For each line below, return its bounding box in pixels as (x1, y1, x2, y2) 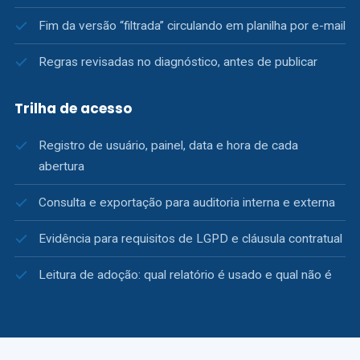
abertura (39, 159, 84, 174)
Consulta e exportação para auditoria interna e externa (39, 195, 335, 210)
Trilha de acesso (14, 99, 132, 118)
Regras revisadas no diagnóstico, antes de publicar (39, 55, 317, 69)
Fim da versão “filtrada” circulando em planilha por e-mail (39, 18, 346, 33)
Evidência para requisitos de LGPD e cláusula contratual (39, 231, 342, 246)
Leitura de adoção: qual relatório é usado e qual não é (39, 268, 332, 282)
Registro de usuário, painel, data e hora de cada (39, 138, 298, 153)
